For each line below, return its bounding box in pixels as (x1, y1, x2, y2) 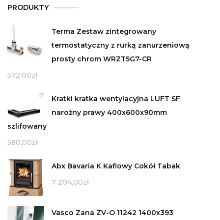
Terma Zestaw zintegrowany (52, 27, 156, 36)
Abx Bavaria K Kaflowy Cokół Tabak (52, 162, 180, 171)
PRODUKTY (7, 3, 49, 12)
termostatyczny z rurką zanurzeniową (52, 41, 190, 50)
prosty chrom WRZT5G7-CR (52, 55, 152, 64)
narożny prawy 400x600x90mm (52, 108, 167, 117)
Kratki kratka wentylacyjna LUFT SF (52, 94, 180, 104)
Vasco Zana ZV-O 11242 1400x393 (52, 208, 173, 218)
